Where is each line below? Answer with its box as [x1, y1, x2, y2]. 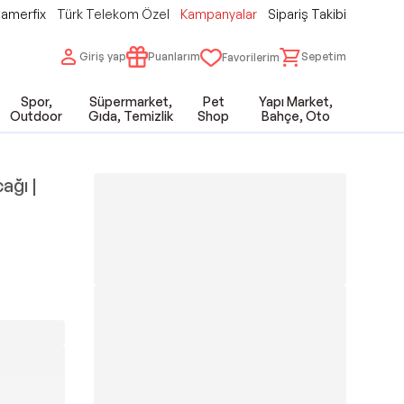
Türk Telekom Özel [57, 6, 170, 22]
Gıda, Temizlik [88, 108, 173, 124]
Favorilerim [222, 50, 280, 64]
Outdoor [10, 108, 63, 124]
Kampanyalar [180, 6, 257, 22]
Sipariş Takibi [268, 6, 346, 22]
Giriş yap [79, 49, 126, 63]
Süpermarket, [89, 94, 172, 109]
